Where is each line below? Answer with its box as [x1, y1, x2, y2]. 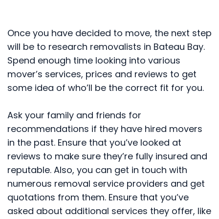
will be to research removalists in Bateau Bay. [7, 41, 205, 53]
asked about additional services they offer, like [7, 205, 211, 218]
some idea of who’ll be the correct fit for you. [7, 82, 204, 94]
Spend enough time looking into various [7, 54, 180, 67]
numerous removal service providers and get [7, 177, 205, 190]
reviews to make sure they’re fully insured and [7, 150, 207, 163]
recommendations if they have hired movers [7, 123, 202, 135]
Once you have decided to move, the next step [7, 27, 212, 40]
